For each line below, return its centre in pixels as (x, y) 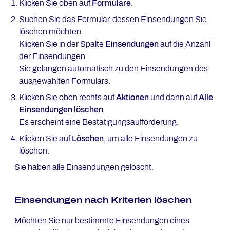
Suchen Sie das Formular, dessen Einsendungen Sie (113, 19)
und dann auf (174, 97)
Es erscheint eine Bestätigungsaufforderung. (99, 122)
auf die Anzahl (184, 44)
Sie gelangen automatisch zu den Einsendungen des (113, 69)
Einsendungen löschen (61, 110)
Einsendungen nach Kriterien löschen (103, 200)
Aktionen (132, 97)
